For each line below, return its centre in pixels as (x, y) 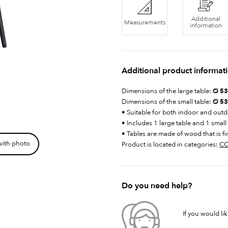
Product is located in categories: (170, 145)
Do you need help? (157, 186)
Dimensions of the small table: (167, 102)
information (206, 25)
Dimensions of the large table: (166, 91)
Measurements (145, 22)
